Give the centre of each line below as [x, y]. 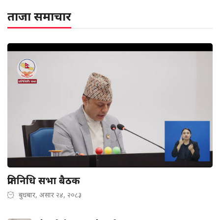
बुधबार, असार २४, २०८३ [50, 194]
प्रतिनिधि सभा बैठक [44, 180]
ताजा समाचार [39, 16]
